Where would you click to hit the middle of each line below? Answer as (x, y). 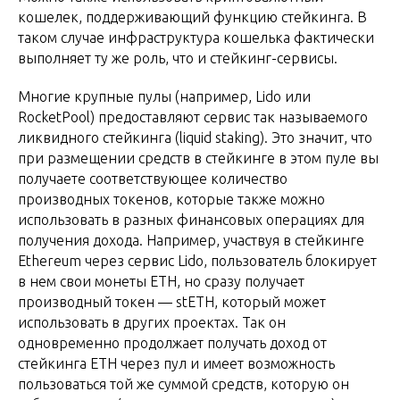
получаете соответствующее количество (153, 179)
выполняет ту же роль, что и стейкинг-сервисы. (178, 58)
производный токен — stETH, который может (172, 302)
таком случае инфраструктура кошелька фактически (196, 38)
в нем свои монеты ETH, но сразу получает (161, 282)
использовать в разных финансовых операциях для (191, 220)
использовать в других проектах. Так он (152, 323)
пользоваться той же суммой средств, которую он (183, 384)
